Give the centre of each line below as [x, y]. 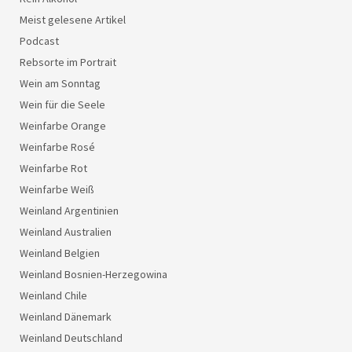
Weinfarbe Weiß [57, 189]
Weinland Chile [53, 295]
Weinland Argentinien [69, 210]
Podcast [39, 40]
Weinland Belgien [60, 253]
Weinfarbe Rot [53, 168]
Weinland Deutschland [71, 337]
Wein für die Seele [62, 104]
